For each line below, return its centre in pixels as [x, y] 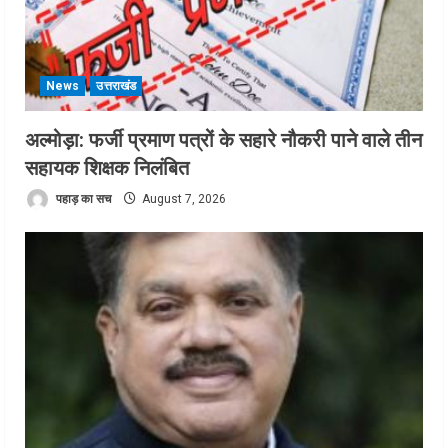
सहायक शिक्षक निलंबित [107, 168]
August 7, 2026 [182, 198]
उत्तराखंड [116, 86]
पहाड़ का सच [82, 198]
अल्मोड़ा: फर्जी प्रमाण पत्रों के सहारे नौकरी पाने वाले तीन [223, 140]
